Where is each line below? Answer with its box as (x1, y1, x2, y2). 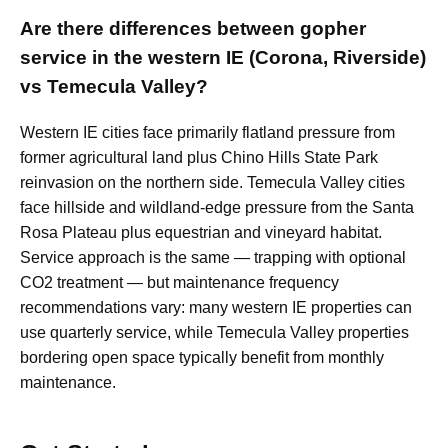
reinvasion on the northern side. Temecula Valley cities (20, 174, 405, 192)
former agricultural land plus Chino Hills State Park (20, 149, 378, 167)
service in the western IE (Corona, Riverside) (20, 47, 426, 69)
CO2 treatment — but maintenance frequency (20, 274, 339, 292)
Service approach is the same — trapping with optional (20, 249, 406, 267)
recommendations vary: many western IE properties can (20, 299, 412, 317)
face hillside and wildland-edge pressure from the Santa (20, 199, 414, 217)
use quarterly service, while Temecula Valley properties (20, 324, 409, 342)
